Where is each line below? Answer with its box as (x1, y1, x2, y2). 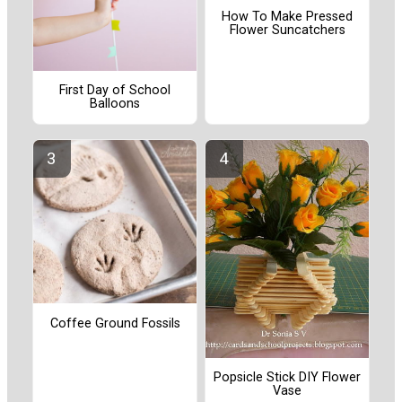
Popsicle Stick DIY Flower (214, 370, 361, 386)
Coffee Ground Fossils (49, 315, 180, 331)
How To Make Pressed (222, 8, 353, 24)
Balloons (90, 96, 140, 112)
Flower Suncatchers (229, 22, 345, 38)
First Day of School (59, 83, 170, 99)
